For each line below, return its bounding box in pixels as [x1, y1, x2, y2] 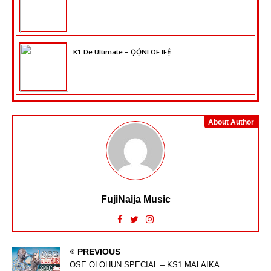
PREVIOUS [77, 246, 120, 256]
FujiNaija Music [100, 194, 171, 204]
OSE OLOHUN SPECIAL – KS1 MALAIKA [70, 260, 220, 269]
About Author [208, 117, 254, 126]
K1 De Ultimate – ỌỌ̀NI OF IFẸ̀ [73, 47, 171, 56]
